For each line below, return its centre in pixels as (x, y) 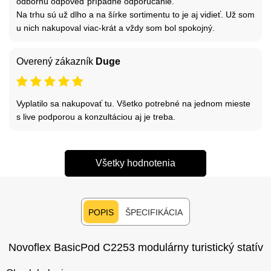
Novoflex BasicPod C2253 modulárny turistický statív (135, 247)
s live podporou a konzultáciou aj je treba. (96, 116)
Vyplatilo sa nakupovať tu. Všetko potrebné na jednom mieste (133, 103)
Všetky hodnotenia (135, 163)
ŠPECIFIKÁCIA (154, 212)
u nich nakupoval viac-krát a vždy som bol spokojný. (116, 28)
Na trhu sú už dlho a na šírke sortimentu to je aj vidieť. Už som (135, 14)
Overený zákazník (56, 61)
